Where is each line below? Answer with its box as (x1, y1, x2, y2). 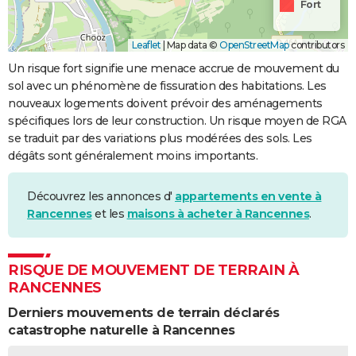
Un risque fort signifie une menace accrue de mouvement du (8, 61, 339, 76)
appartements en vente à (175, 189, 322, 204)
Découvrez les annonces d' (27, 189, 175, 204)
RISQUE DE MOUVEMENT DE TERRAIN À (8, 261, 299, 280)
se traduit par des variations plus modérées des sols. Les (8, 131, 312, 146)
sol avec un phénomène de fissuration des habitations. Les (8, 79, 327, 94)
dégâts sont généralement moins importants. (8, 149, 257, 164)
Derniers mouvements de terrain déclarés (8, 305, 280, 321)
